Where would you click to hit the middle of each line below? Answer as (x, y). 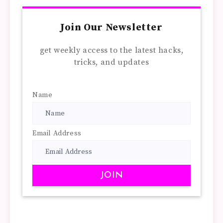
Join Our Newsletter (111, 28)
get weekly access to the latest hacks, (111, 51)
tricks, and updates (111, 62)
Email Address (57, 134)
